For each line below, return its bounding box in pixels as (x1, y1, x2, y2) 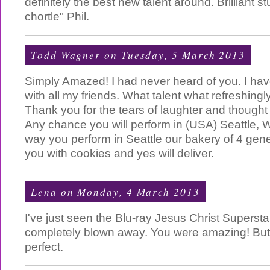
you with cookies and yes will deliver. (25, 147, 214, 160)
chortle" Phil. (25, 10, 89, 23)
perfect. (25, 240, 63, 253)
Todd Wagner (31, 48, 101, 62)
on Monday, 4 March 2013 (57, 184, 200, 199)
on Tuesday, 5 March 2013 (101, 48, 246, 62)
